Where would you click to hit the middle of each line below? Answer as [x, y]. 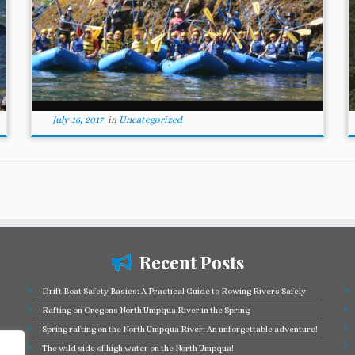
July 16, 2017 [77, 120]
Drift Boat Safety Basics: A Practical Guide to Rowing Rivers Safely [174, 291]
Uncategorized [150, 120]
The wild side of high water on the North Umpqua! [138, 348]
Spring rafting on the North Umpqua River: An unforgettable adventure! [180, 329]
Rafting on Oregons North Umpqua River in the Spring [146, 310]
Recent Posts [191, 262]
